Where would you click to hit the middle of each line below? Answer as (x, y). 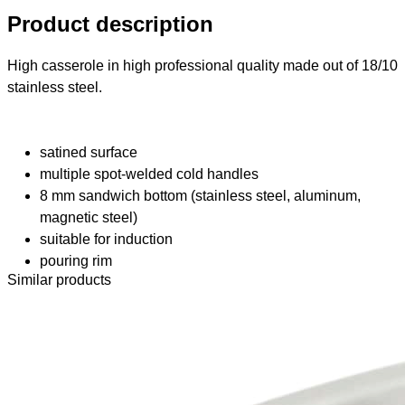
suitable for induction (106, 239)
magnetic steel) (89, 217)
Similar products (59, 279)
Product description (110, 24)
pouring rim (76, 260)
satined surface (89, 152)
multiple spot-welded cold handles (149, 174)
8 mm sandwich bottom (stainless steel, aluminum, (200, 195)
